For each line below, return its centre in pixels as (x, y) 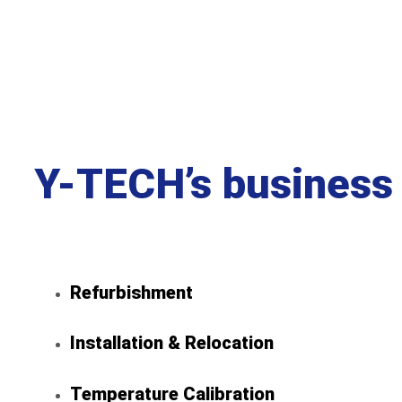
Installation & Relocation (172, 343)
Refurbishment (131, 292)
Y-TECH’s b (140, 184)
